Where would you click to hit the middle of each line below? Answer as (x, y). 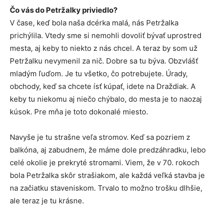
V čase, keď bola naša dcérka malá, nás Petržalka (94, 23)
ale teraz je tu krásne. (47, 201)
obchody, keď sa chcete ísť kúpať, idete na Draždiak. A (103, 87)
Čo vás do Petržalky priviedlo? (64, 10)
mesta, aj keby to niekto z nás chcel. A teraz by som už (104, 48)
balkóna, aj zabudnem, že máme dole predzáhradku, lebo (108, 150)
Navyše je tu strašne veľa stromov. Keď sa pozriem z (100, 137)
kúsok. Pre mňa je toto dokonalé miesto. (79, 112)
